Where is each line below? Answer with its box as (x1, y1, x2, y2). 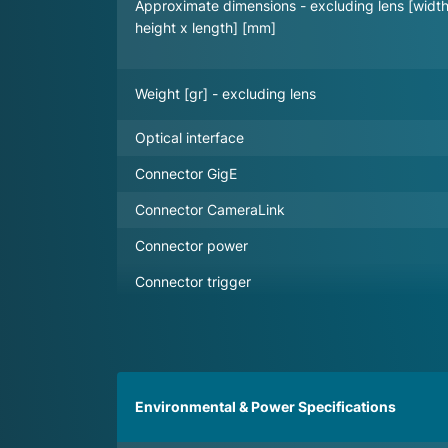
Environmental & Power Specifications (135, 398, 396, 415)
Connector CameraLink (134, 200, 286, 218)
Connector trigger (134, 272, 252, 290)
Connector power (134, 236, 249, 254)
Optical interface (134, 128, 245, 146)
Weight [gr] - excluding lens (134, 84, 317, 103)
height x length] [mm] (134, 18, 276, 36)
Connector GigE (134, 164, 238, 182)
